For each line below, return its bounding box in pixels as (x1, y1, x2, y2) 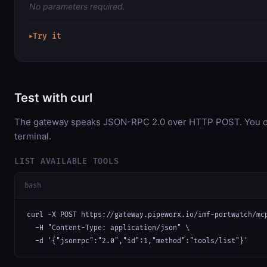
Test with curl (14, 90, 92, 105)
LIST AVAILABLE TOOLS (14, 156, 119, 166)
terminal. (14, 130, 51, 142)
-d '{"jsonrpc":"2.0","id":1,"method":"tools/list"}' (27, 237, 248, 246)
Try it (33, 31, 61, 41)
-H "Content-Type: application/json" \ (27, 224, 190, 232)
